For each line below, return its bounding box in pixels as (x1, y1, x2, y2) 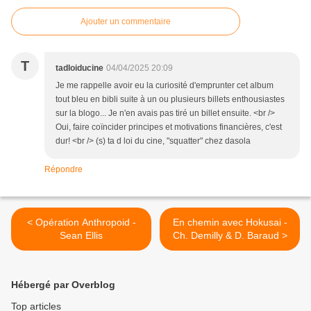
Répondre (44, 165, 83, 175)
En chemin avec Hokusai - (172, 217, 287, 228)
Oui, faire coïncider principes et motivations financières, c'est (56, 122, 282, 133)
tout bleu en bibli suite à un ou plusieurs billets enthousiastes (56, 94, 285, 105)
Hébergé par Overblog (11, 279, 115, 291)
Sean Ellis (60, 230, 103, 242)
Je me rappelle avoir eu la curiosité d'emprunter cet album (56, 81, 274, 91)
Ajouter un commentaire (81, 17, 171, 27)
